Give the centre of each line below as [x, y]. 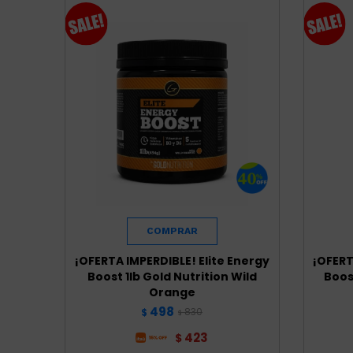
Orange [172, 292]
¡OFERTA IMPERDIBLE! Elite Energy [172, 260]
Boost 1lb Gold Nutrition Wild [172, 276]
